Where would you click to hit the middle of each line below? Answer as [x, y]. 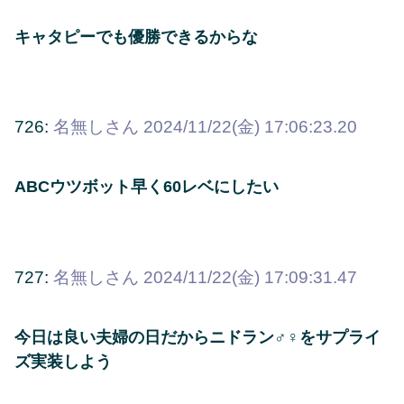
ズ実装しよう [63, 361]
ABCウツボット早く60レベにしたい [147, 187]
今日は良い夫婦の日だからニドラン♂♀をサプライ [197, 337]
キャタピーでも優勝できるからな [136, 37]
